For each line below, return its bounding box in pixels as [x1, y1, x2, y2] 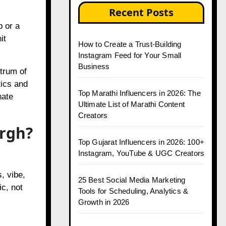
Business [78, 39, 110, 48]
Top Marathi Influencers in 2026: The [78, 66, 201, 75]
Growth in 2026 [78, 175, 130, 184]
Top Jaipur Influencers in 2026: [78, 202, 181, 210]
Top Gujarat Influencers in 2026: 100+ [78, 115, 204, 124]
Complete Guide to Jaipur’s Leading [78, 213, 199, 221]
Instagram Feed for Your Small [78, 28, 182, 37]
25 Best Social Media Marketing [78, 153, 186, 161]
